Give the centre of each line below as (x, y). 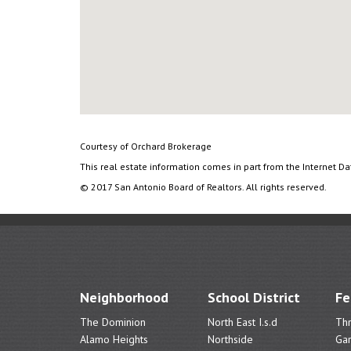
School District (253, 297)
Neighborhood (124, 297)
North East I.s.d (242, 322)
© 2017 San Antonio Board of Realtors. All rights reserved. (203, 187)
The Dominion (113, 322)
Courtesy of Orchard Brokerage (146, 146)
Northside (230, 339)
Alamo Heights (114, 339)
